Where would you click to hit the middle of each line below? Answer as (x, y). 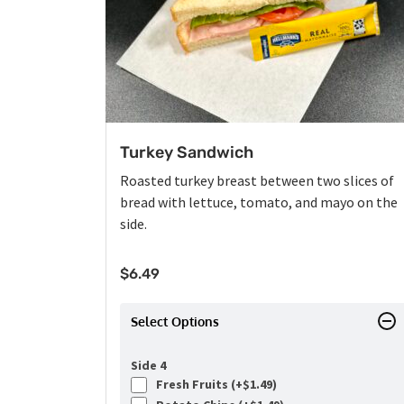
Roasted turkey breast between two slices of (257, 181)
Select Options (175, 322)
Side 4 (148, 366)
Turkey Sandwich (187, 153)
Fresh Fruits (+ (197, 385)
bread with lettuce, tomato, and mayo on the (259, 202)
